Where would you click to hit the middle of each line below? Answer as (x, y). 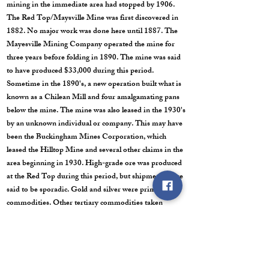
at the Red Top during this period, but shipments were (95, 177)
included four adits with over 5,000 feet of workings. (91, 230)
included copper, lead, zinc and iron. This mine (83, 217)
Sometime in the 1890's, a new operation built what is (94, 85)
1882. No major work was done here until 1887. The (92, 32)
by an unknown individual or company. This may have (95, 124)
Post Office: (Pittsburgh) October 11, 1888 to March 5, (96, 256)
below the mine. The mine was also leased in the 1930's (96, 111)
